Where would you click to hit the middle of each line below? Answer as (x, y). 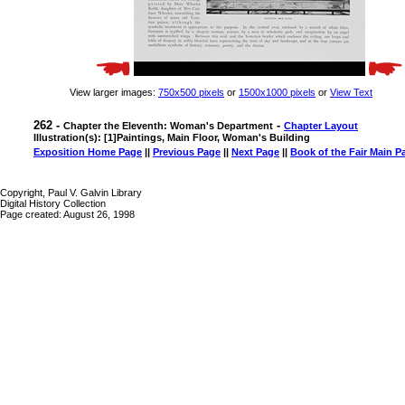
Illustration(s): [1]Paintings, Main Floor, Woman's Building (172, 137)
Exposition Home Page (88, 152)
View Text (351, 92)
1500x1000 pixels (277, 92)
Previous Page (187, 152)
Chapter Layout (321, 126)
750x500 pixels (191, 92)
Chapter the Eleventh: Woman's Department (168, 126)
